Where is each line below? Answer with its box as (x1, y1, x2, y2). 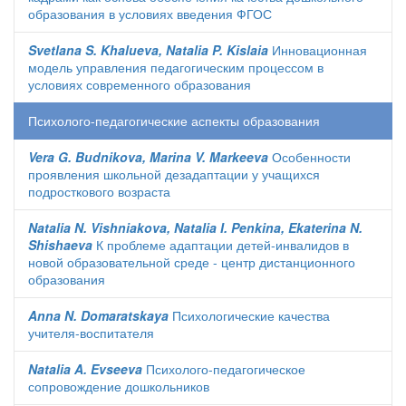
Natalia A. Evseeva (28, 360, 142, 378)
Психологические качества (169, 306, 330, 324)
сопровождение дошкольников (28, 377, 209, 395)
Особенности (268, 148, 351, 166)
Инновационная (268, 41, 367, 59)
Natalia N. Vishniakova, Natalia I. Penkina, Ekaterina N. (28, 218, 362, 237)
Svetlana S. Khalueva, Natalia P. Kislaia (28, 41, 268, 59)
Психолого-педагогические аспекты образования (28, 111, 320, 130)
